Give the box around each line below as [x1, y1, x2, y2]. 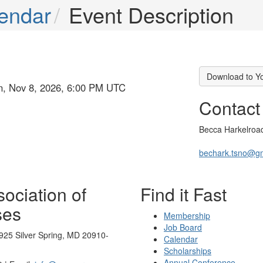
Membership [164, 210, 210, 221]
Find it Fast [140, 181, 227, 207]
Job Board [164, 221, 202, 233]
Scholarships [164, 245, 211, 257]
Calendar [164, 233, 198, 245]
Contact [199, 95, 260, 120]
